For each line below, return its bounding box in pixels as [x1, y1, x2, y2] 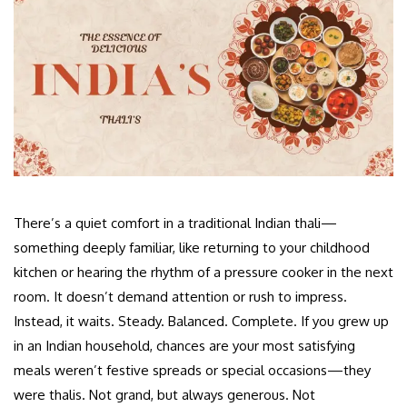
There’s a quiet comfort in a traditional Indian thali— [14, 213, 337, 232]
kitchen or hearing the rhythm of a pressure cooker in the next [14, 263, 393, 281]
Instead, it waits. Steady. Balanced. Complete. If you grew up [14, 312, 389, 330]
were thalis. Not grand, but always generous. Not [14, 385, 315, 403]
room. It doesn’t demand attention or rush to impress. [14, 287, 347, 305]
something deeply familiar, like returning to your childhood [14, 238, 370, 256]
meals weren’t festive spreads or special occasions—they [14, 361, 371, 379]
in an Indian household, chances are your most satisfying [14, 336, 355, 354]
